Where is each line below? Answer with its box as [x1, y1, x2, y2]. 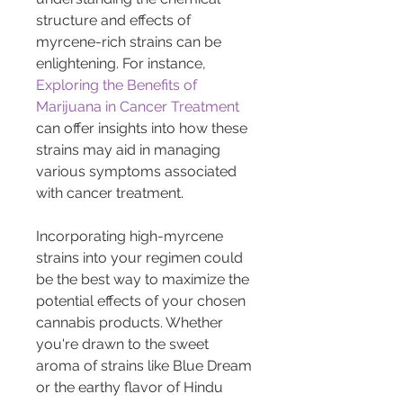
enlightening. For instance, [36, 54, 210, 72]
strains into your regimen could [36, 248, 246, 266]
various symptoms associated [36, 162, 240, 180]
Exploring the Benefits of [36, 76, 201, 94]
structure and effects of [36, 11, 194, 29]
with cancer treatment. [36, 184, 184, 201]
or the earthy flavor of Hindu [36, 378, 227, 396]
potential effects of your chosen [36, 291, 249, 309]
